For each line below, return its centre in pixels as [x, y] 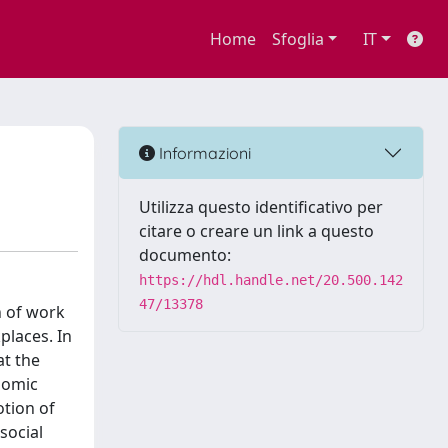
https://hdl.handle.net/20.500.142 [271, 280]
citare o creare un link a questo [256, 231]
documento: [185, 255]
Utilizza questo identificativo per [261, 207]
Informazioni [203, 152]
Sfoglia [297, 39]
